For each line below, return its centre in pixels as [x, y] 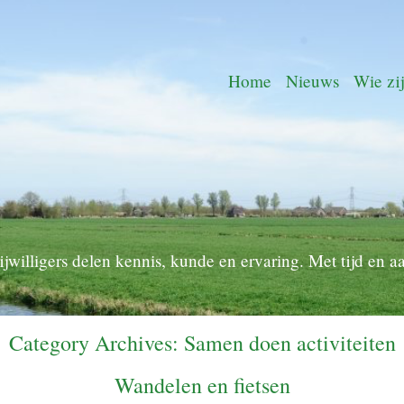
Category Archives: [96, 343]
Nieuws [312, 81]
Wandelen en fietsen [202, 385]
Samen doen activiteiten [289, 343]
